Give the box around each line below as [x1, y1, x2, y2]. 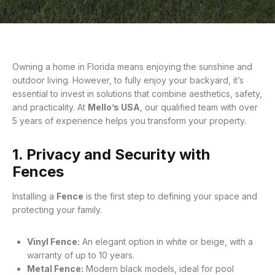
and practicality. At [12, 102, 88, 112]
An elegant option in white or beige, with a [80, 236, 253, 247]
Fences [12, 163, 64, 180]
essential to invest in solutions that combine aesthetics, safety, [12, 88, 262, 99]
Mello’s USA [88, 102, 140, 112]
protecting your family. [12, 204, 102, 215]
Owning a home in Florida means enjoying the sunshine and [12, 61, 252, 72]
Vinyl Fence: [27, 236, 80, 247]
